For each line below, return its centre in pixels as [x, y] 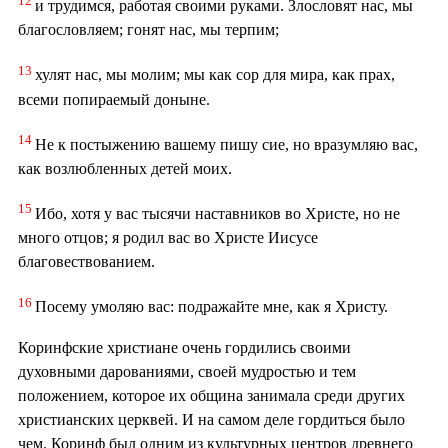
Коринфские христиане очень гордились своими [184, 347]
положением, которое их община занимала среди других [211, 395]
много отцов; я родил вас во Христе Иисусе [168, 238]
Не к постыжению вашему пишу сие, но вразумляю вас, [226, 145]
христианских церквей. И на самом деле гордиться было [211, 419]
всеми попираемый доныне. [114, 99]
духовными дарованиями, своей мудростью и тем [187, 371]
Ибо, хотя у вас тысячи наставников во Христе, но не [217, 214]
